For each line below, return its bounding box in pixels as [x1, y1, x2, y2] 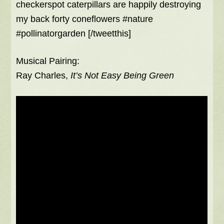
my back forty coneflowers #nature [16, 14, 153, 24]
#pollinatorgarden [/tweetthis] [16, 28, 131, 39]
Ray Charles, [16, 70, 71, 81]
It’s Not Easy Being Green [70, 70, 174, 81]
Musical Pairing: [16, 56, 80, 66]
